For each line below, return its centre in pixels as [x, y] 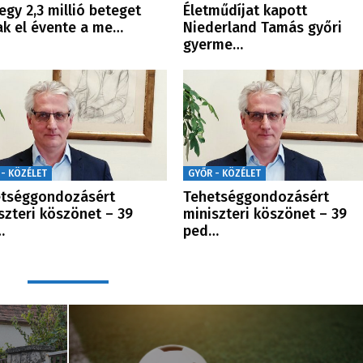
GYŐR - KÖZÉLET [224, 174]
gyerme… [213, 45]
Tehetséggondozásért [256, 197]
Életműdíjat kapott [245, 11]
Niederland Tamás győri [262, 28]
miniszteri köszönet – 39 [265, 214]
